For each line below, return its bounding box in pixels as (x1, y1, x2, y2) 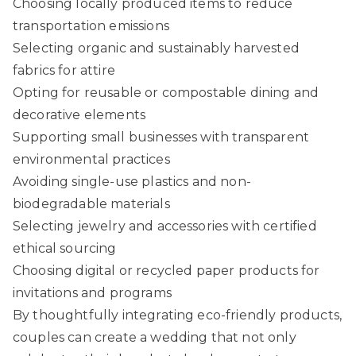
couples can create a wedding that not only (13, 329, 296, 345)
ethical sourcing (13, 240, 117, 256)
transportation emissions (13, 17, 169, 33)
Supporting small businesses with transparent (13, 129, 310, 145)
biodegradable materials (13, 195, 170, 211)
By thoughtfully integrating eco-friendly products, (13, 307, 342, 323)
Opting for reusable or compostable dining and (13, 84, 319, 100)
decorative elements (13, 106, 146, 122)
